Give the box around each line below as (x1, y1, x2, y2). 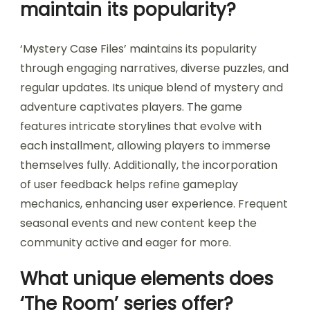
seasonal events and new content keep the (20, 215, 257, 232)
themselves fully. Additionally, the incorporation (20, 157, 277, 174)
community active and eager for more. (20, 235, 231, 251)
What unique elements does (20, 266, 273, 292)
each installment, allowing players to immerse (20, 138, 271, 154)
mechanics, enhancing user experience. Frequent (20, 196, 288, 212)
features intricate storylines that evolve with (20, 118, 262, 135)
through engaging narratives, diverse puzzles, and (20, 60, 289, 77)
